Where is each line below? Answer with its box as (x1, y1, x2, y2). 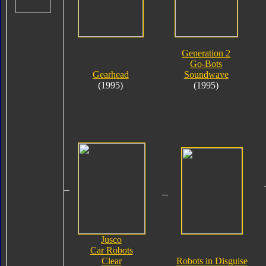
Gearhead (92, 69, 129, 80)
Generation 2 (182, 47, 231, 58)
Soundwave (183, 69, 229, 80)
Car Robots (90, 245, 133, 255)
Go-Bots (190, 58, 223, 69)
